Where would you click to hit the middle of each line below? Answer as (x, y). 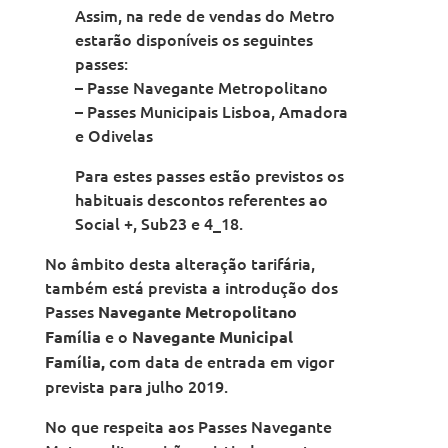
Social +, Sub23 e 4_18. (158, 223)
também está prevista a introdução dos (191, 287)
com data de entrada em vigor (221, 361)
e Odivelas (113, 135)
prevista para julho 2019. (136, 386)
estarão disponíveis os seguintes (193, 39)
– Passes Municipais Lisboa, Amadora (211, 111)
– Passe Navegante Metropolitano (201, 87)
